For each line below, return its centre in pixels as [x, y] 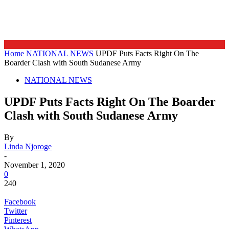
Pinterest [18, 220]
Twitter [16, 211]
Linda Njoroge [28, 146]
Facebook [20, 201]
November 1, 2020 [35, 165]
